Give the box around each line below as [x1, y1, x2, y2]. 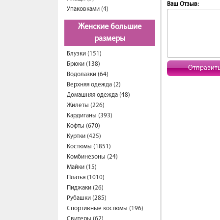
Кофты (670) [67, 123, 100, 129]
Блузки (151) [67, 51, 102, 57]
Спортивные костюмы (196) [67, 205, 143, 212]
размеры [94, 35, 125, 43]
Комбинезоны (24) [67, 154, 118, 160]
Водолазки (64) [67, 71, 109, 78]
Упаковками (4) [67, 6, 109, 12]
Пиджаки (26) [67, 185, 104, 191]
